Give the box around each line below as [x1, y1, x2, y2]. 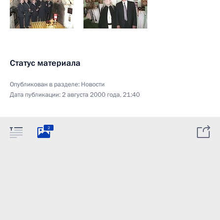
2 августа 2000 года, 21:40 [62, 90, 140, 99]
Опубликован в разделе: [10, 80, 81, 89]
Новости [81, 80, 105, 89]
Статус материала [10, 57, 81, 69]
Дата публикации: [10, 90, 62, 99]
